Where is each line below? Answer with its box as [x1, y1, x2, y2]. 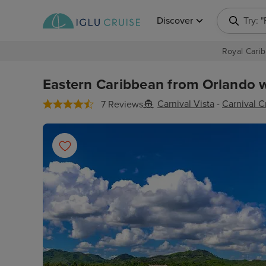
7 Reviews [101, 99, 143, 110]
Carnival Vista [157, 98, 214, 110]
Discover [157, 14, 193, 27]
